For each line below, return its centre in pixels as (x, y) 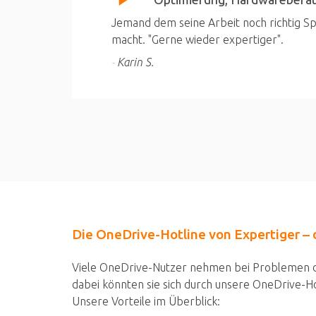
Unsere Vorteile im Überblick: (146, 302)
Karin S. (135, 62)
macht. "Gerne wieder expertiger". (197, 40)
